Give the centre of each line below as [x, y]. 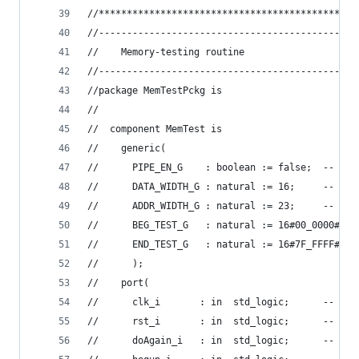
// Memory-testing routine [166, 52]
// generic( [127, 148]
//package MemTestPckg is [155, 91]
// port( [118, 283]
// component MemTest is [155, 129]
